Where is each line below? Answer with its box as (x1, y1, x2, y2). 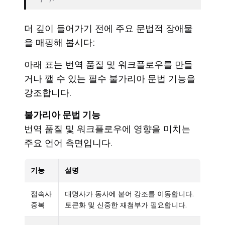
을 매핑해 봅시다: (24, 37, 95, 48)
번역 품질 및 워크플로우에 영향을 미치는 (24, 124, 190, 135)
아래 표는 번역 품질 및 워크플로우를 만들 (24, 59, 193, 70)
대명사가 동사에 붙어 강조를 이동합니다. (65, 190, 194, 198)
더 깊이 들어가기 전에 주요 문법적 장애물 (24, 23, 193, 34)
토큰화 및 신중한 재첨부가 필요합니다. (65, 201, 187, 209)
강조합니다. (24, 87, 71, 98)
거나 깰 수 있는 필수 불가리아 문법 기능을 (24, 73, 195, 84)
